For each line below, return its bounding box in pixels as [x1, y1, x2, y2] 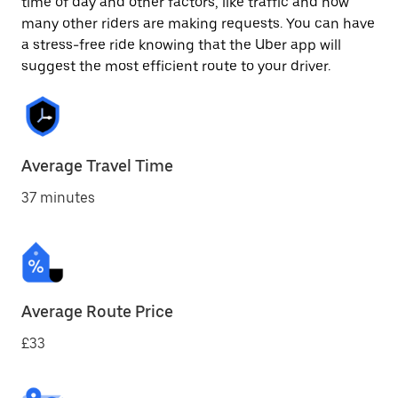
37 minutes [21, 189, 95, 206]
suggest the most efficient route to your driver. [21, 58, 330, 75]
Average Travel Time [21, 156, 173, 175]
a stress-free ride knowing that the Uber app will [21, 36, 341, 53]
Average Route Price [21, 302, 173, 321]
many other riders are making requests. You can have [21, 15, 375, 32]
